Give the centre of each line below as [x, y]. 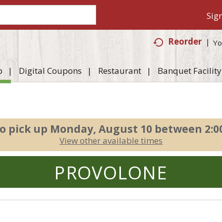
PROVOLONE [111, 173]
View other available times [111, 140]
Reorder [185, 41]
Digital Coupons [50, 71]
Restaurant [119, 71]
